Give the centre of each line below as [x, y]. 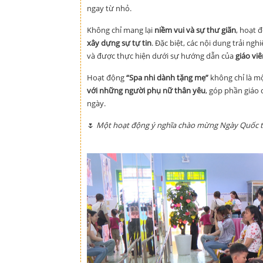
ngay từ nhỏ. [109, 8]
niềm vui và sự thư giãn [195, 30]
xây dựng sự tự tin [119, 43]
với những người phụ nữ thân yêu [146, 90]
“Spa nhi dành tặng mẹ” [167, 77]
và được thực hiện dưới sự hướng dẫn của [161, 55]
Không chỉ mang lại [121, 30]
